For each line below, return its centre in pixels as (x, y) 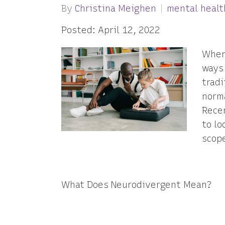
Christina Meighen (116, 9)
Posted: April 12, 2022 (111, 30)
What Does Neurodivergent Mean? (136, 185)
